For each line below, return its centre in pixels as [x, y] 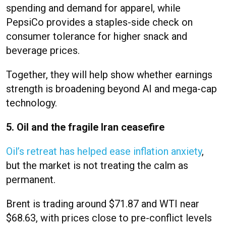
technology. [32, 103]
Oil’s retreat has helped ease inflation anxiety [104, 152]
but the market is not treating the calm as [97, 166]
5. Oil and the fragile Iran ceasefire [85, 127]
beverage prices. [43, 51]
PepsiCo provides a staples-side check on [99, 22]
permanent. [31, 180]
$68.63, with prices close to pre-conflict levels [109, 218]
